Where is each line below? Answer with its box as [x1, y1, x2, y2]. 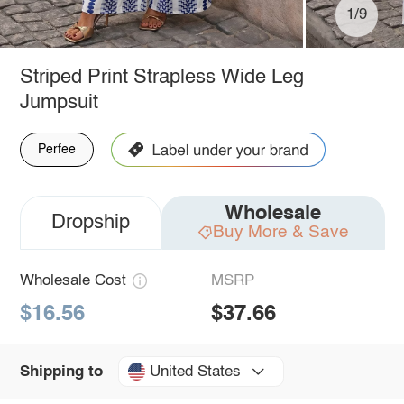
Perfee [37, 142, 76, 156]
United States [149, 363, 241, 380]
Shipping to [19, 363, 103, 380]
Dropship [50, 212, 130, 233]
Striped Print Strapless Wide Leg [19, 67, 304, 87]
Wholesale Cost [19, 272, 126, 289]
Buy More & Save [212, 223, 349, 241]
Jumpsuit [19, 92, 98, 113]
